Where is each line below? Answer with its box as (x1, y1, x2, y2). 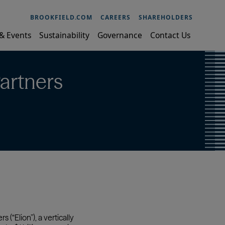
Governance (97, 29, 142, 41)
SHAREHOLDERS (139, 13, 193, 22)
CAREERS (100, 13, 131, 22)
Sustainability (39, 29, 89, 41)
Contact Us (150, 29, 190, 41)
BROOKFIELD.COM (30, 13, 92, 22)
